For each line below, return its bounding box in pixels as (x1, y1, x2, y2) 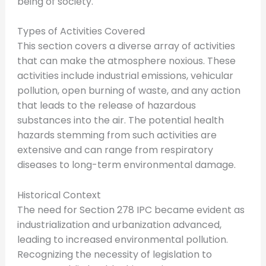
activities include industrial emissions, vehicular (17, 69, 233, 83)
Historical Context (17, 188, 101, 202)
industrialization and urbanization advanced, (17, 217, 221, 232)
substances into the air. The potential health (17, 113, 224, 128)
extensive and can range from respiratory (17, 143, 213, 157)
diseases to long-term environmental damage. (17, 158, 236, 172)
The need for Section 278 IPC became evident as (17, 202, 245, 217)
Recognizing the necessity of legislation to (17, 247, 212, 261)
